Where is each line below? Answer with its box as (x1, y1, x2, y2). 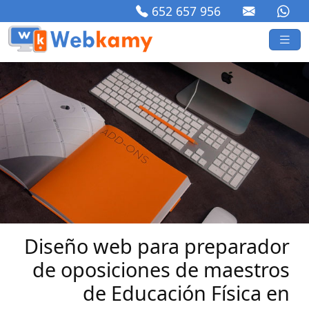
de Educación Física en (83, 279, 290, 306)
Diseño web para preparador (24, 232, 290, 259)
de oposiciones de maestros (32, 255, 290, 283)
